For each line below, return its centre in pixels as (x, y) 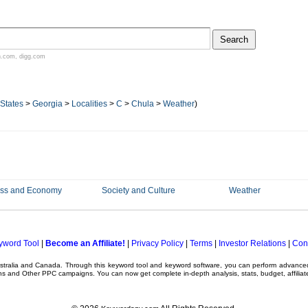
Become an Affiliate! (85, 243)
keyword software (192, 265)
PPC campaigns (67, 273)
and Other (24, 273)
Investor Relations (252, 243)
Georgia (47, 104)
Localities (89, 104)
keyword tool (128, 265)
